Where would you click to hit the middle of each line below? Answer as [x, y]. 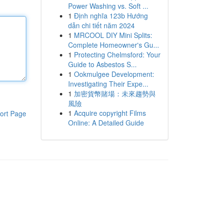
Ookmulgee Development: [114, 74]
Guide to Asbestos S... [102, 64]
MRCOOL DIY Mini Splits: [113, 35]
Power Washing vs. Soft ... [108, 6]
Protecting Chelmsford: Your [117, 54]
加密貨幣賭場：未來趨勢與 [115, 93]
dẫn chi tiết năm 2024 [101, 25]
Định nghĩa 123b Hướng [111, 16]
